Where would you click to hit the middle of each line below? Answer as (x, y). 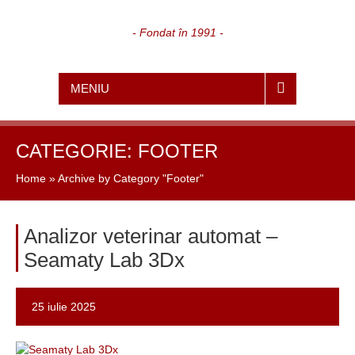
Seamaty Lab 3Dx (104, 260)
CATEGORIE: (77, 151)
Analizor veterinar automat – (151, 236)
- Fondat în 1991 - (177, 32)
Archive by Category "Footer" (131, 178)
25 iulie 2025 (64, 307)
